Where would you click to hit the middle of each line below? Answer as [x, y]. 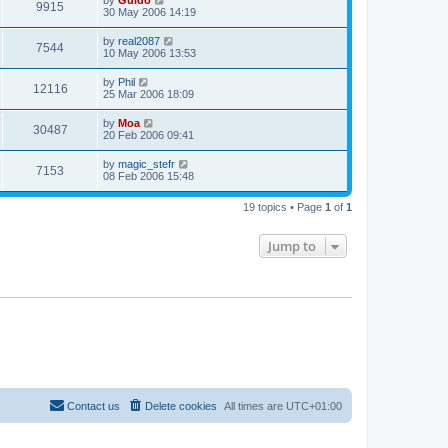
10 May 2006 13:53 [149, 53]
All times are [255, 405]
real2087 [139, 41]
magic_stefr [146, 164]
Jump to [292, 246]
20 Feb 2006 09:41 [148, 135]
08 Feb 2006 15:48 [148, 176]
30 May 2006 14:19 [149, 12]
